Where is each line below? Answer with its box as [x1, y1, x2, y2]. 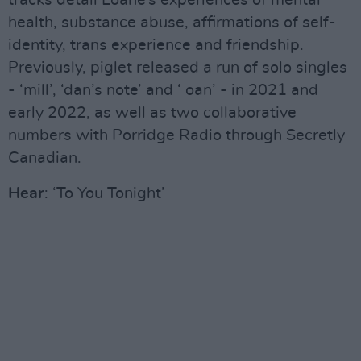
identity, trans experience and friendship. [8, 37, 304, 53]
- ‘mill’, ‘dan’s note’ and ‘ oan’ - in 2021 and [8, 82, 318, 98]
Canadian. [8, 150, 81, 166]
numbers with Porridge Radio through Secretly [8, 127, 345, 143]
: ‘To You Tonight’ [44, 185, 165, 201]
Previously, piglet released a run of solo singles [8, 60, 347, 76]
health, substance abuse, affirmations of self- [8, 15, 336, 31]
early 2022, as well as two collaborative [8, 105, 297, 121]
